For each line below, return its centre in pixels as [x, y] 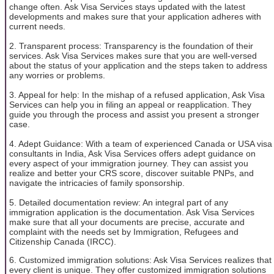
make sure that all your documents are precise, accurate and [127, 222]
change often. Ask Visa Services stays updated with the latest [127, 6]
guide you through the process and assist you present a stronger [134, 114]
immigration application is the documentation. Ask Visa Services [132, 212]
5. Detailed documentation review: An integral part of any [119, 202]
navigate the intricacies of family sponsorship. [97, 183]
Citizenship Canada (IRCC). [63, 241]
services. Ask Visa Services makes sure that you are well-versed [133, 55]
